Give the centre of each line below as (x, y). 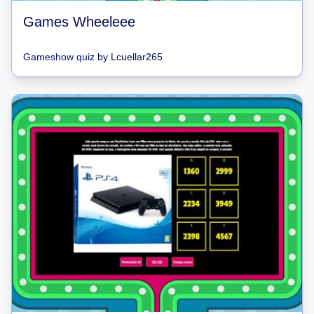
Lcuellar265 (137, 56)
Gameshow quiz (59, 56)
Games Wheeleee (79, 21)
